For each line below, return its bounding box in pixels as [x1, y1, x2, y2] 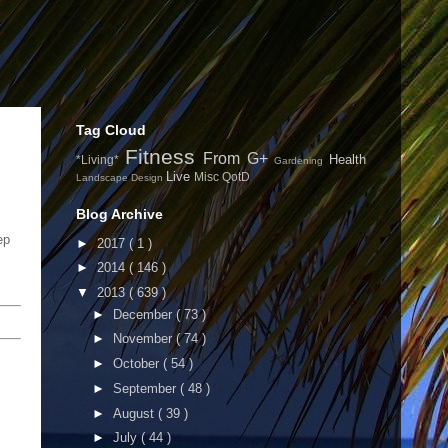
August [112, 405, 158, 421]
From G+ [203, 150, 275, 167]
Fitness [124, 145, 204, 168]
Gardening [274, 155, 330, 166]
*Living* [76, 153, 125, 166]
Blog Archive [76, 206, 163, 222]
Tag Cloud [76, 122, 146, 138]
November [112, 331, 176, 347]
